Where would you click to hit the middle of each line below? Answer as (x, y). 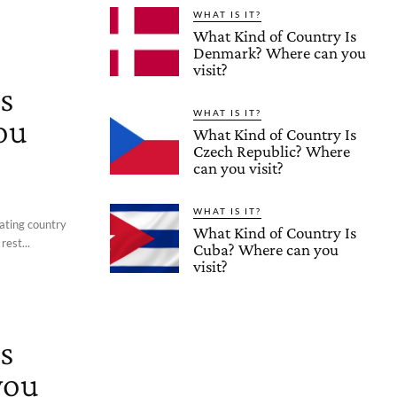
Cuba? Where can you (266, 249)
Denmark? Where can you (280, 53)
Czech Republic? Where (272, 151)
